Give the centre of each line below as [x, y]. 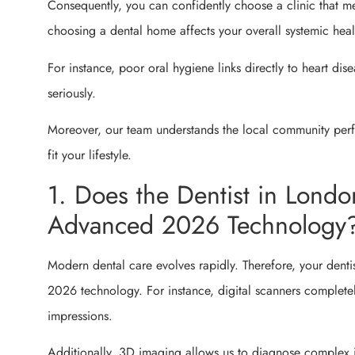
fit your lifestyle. [90, 155]
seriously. [72, 93]
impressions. [80, 315]
